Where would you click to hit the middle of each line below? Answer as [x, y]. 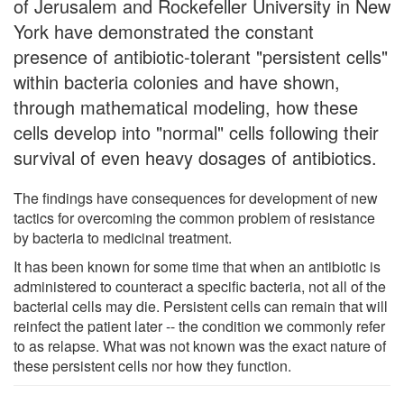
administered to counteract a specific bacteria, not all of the [200, 286]
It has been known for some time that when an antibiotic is [197, 266]
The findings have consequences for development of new [196, 197]
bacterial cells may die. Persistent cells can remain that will [201, 306]
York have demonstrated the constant [164, 31]
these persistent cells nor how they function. [152, 365]
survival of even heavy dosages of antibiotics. [195, 157]
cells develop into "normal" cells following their [196, 132]
